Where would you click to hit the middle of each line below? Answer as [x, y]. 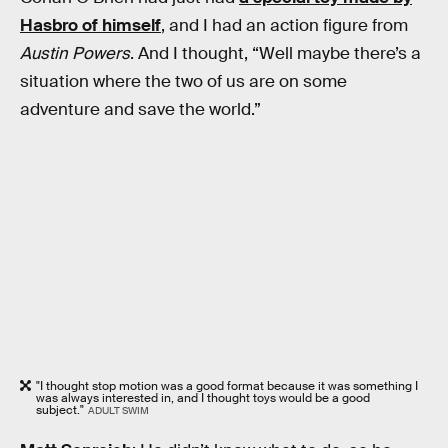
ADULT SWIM [118, 410]
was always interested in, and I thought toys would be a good [203, 397]
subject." [60, 409]
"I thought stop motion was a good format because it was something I [227, 385]
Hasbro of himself [90, 25]
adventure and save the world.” [140, 109]
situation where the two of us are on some [183, 81]
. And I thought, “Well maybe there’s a [275, 53]
